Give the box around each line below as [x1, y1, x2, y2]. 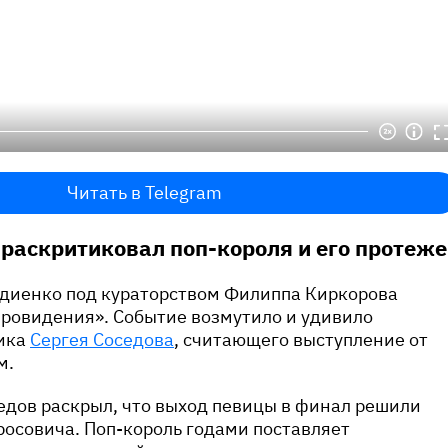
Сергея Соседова [30, 328, 174, 352]
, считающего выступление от [174, 328, 428, 352]
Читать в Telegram [66, 181, 222, 205]
